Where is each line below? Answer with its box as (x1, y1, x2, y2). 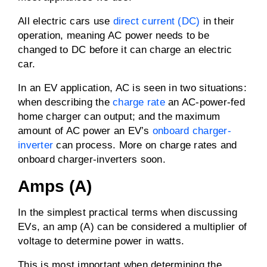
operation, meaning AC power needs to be (18, 30, 209, 41)
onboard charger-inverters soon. (18, 154, 166, 165)
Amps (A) (18, 177, 92, 195)
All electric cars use (18, 15, 113, 27)
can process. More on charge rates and (53, 139, 237, 151)
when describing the (18, 97, 113, 108)
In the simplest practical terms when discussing (18, 207, 237, 218)
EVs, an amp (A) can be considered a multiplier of (18, 221, 247, 232)
